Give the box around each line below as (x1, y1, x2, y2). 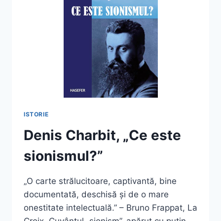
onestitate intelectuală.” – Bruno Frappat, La (24, 203, 197, 213)
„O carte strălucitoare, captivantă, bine (24, 176, 177, 186)
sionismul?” (24, 147, 103, 165)
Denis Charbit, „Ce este (24, 127, 181, 144)
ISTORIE (24, 110, 49, 118)
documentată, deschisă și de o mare (24, 189, 169, 200)
